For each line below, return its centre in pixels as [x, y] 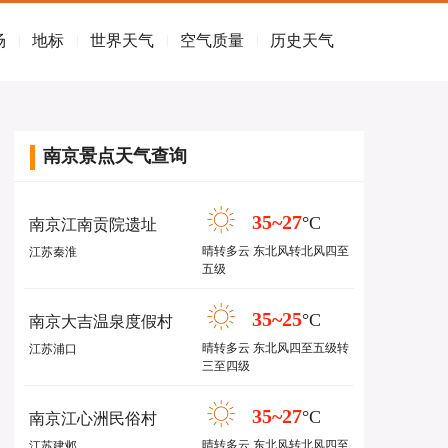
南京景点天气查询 [115, 156]
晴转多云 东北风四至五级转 [275, 348]
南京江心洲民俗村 [93, 418]
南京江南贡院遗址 [93, 224]
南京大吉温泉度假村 [101, 321]
